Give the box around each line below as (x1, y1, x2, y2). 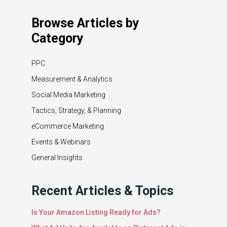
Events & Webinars (31, 138, 91, 146)
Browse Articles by (31, 16, 139, 30)
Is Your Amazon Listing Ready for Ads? (31, 208, 161, 217)
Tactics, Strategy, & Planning (31, 106, 121, 115)
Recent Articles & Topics (31, 183, 173, 199)
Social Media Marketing (31, 91, 105, 99)
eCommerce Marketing (31, 122, 104, 131)
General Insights (31, 154, 83, 162)
